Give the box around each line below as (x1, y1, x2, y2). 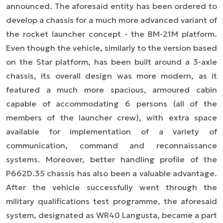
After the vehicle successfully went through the (6, 182, 217, 193)
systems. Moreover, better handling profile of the (6, 154, 217, 165)
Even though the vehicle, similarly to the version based (6, 43, 217, 53)
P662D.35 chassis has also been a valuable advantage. (6, 168, 217, 179)
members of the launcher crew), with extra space (6, 112, 217, 123)
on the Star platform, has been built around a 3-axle (6, 57, 217, 67)
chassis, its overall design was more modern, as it (6, 71, 217, 81)
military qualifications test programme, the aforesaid (6, 196, 217, 207)
